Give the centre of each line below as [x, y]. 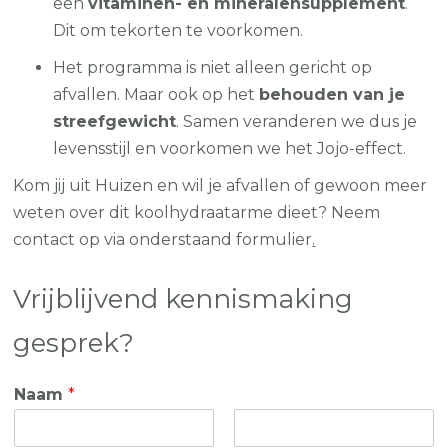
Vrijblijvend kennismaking [183, 298]
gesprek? [74, 342]
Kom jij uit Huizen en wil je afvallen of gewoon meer [220, 185]
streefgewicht [115, 121]
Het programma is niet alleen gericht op [213, 67]
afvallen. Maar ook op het [156, 94]
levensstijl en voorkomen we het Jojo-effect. [230, 148]
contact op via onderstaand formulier [163, 239]
